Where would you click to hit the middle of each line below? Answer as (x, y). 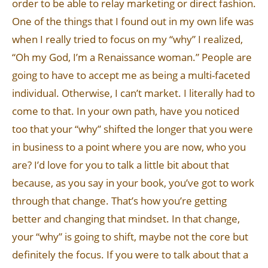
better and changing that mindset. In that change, (126, 219)
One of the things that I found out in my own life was (133, 21)
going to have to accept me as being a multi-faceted (131, 75)
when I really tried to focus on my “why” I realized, (127, 39)
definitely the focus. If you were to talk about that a (130, 255)
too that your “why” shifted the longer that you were (133, 129)
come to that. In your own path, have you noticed (126, 111)
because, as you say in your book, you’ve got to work (133, 183)
